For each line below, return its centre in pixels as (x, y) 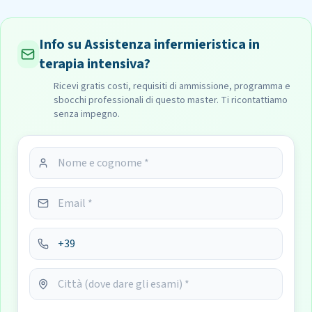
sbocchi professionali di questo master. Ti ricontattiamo (171, 100)
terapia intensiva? (94, 64)
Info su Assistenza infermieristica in (149, 45)
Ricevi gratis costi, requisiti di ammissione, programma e (172, 86)
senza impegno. (87, 114)
